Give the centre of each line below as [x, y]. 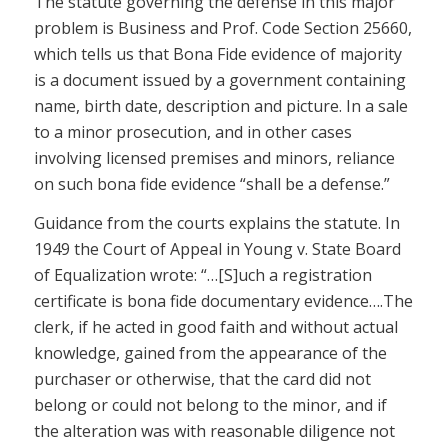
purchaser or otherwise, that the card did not [202, 379]
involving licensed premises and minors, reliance [214, 157]
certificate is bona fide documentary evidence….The [223, 301]
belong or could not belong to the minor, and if [210, 405]
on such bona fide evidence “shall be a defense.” [211, 183]
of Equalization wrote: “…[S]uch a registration [202, 275]
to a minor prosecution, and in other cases [192, 131]
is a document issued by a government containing [219, 79]
